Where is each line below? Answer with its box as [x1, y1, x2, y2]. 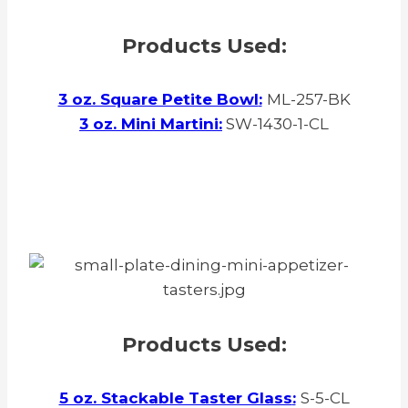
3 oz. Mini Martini [79, 115, 219, 134]
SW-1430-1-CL [222, 115, 329, 134]
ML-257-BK [266, 90, 351, 109]
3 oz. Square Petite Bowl [57, 90, 259, 109]
